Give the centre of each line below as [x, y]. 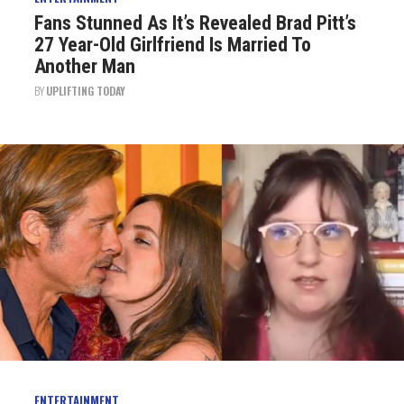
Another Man [84, 66]
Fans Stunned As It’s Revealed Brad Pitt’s [195, 23]
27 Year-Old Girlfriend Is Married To [172, 44]
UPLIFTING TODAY [85, 90]
